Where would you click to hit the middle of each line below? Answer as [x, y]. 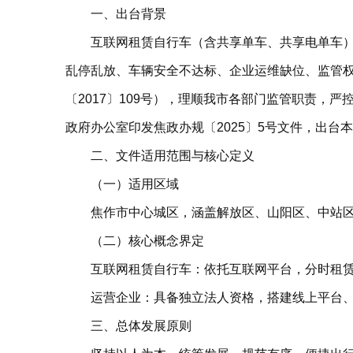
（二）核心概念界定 [147, 241]
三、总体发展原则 [141, 326]
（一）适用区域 [134, 184]
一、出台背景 [128, 14]
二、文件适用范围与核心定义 [172, 156]
